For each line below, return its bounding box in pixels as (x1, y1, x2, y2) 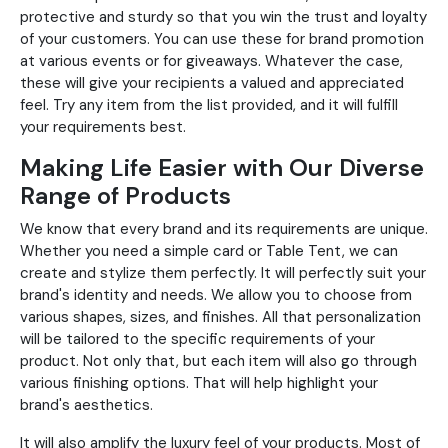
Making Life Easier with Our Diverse (20, 152, 424, 184)
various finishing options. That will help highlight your (20, 373, 378, 394)
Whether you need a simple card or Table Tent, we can (20, 241, 398, 262)
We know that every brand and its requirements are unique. (20, 219, 428, 240)
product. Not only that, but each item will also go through (20, 351, 417, 372)
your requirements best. (20, 117, 186, 138)
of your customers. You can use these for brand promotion (20, 29, 424, 50)
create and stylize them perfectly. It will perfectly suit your (20, 263, 426, 284)
